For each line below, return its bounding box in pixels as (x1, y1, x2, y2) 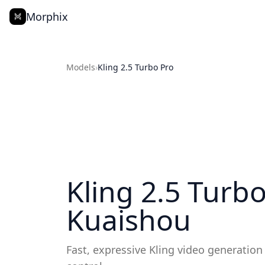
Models (66, 62, 95, 73)
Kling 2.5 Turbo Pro (98, 62, 173, 73)
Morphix (26, 9, 68, 24)
